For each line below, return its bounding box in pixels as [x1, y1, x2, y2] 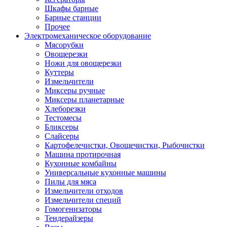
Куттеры [45, 68, 74, 77]
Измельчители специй [45, 196, 121, 204]
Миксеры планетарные [45, 95, 124, 104]
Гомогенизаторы [45, 205, 102, 213]
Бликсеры [45, 123, 79, 131]
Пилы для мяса [45, 177, 96, 186]
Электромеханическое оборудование [24, 31, 151, 40]
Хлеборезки [45, 104, 86, 113]
